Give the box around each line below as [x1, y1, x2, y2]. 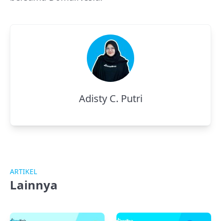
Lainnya [10, 177, 58, 193]
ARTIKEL [10, 167, 37, 176]
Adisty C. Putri [78, 92, 143, 105]
